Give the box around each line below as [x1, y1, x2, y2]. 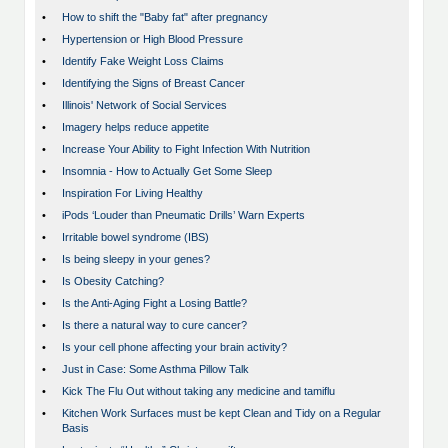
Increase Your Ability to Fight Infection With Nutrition [62, 143, 310, 156]
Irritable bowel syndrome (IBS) [62, 231, 209, 244]
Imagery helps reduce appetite [62, 121, 209, 134]
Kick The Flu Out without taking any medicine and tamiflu [62, 385, 335, 398]
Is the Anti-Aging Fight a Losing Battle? [62, 297, 247, 310]
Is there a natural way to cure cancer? [62, 319, 247, 332]
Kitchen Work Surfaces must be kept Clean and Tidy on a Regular [62, 407, 381, 420]
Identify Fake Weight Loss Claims [62, 55, 224, 68]
